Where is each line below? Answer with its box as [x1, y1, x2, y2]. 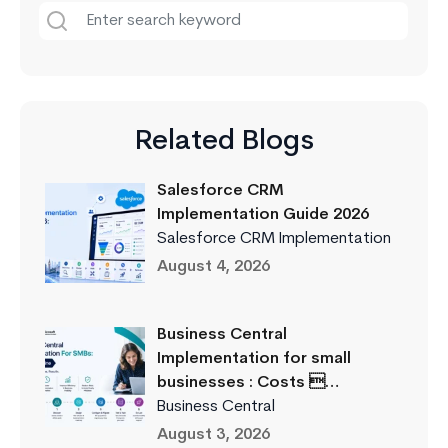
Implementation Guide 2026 [157, 206, 369, 223]
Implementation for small [157, 350, 351, 367]
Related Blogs [134, 127, 314, 156]
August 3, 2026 [157, 426, 270, 443]
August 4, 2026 [157, 258, 270, 275]
